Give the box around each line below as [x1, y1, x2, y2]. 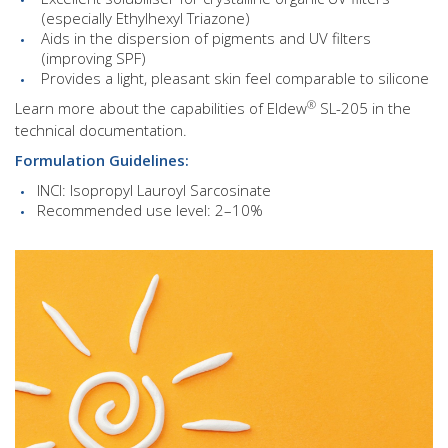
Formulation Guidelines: [15, 150, 189, 171]
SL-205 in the [316, 98, 411, 119]
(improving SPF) [42, 48, 146, 69]
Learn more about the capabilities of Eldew [15, 98, 307, 119]
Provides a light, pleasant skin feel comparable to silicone [41, 68, 429, 89]
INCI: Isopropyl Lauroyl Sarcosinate [37, 180, 271, 201]
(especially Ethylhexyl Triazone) [42, 8, 250, 29]
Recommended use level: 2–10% [37, 200, 263, 221]
